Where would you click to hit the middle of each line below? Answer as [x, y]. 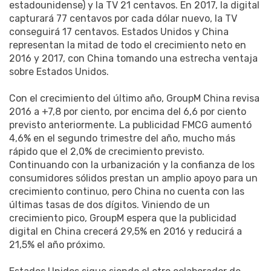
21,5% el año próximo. [57, 245]
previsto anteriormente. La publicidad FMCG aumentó [130, 125]
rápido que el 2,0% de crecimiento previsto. [107, 152]
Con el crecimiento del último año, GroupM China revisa [134, 99]
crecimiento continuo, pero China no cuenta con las [127, 192]
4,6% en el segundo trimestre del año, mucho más [122, 139]
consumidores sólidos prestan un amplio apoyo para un [133, 178]
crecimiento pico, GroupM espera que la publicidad [123, 218]
